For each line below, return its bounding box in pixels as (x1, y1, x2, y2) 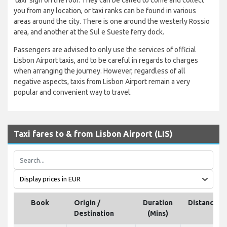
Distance (188, 198, 218, 207)
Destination (74, 209, 114, 217)
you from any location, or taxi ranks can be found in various (14, 6, 196, 15)
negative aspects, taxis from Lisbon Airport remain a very (14, 77, 190, 86)
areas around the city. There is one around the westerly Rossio (14, 17, 210, 25)
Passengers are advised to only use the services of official (14, 45, 196, 54)
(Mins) (147, 209, 168, 217)
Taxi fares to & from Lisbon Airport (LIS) (14, 129, 173, 138)
